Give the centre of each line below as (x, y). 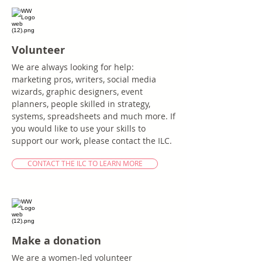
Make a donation (56, 241)
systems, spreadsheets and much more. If (94, 116)
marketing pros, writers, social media (84, 79)
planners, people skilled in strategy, (81, 104)
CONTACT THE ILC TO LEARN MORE (85, 163)
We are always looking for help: (73, 67)
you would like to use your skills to (79, 128)
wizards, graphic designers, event (77, 92)
